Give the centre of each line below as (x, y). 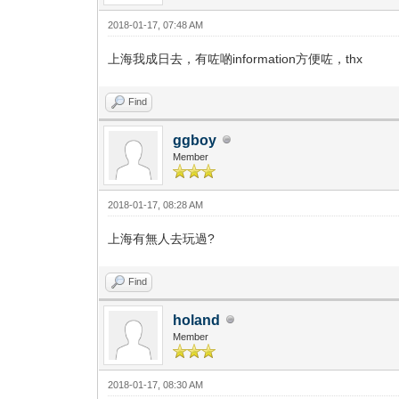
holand (197, 320)
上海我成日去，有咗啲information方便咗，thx (236, 58)
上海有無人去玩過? (162, 238)
